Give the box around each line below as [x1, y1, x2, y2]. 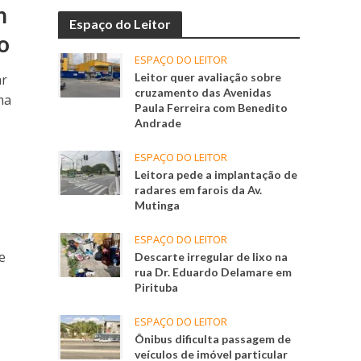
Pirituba [135, 280, 179, 295]
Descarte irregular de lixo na [135, 250, 288, 264]
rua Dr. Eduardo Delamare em [135, 265, 293, 280]
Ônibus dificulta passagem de [135, 332, 292, 346]
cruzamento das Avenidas [135, 85, 272, 100]
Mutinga [135, 198, 180, 213]
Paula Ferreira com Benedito [135, 101, 288, 115]
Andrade [135, 116, 182, 131]
